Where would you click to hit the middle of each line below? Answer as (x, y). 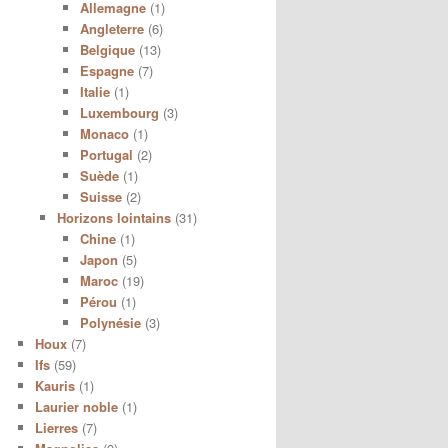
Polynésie (110, 322)
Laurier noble (76, 406)
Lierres (56, 427)
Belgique (107, 49)
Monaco (104, 133)
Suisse (100, 196)
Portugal (106, 154)
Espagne (106, 70)
